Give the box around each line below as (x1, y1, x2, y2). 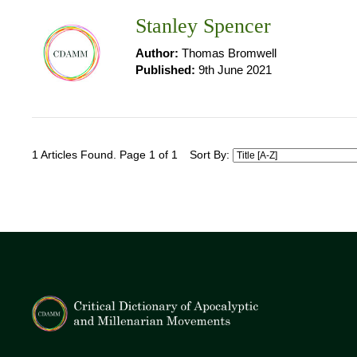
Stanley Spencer (135, 14, 271, 37)
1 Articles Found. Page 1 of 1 (32, 149, 178, 161)
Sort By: (190, 149, 233, 161)
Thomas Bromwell (178, 46, 277, 60)
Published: (135, 63, 195, 76)
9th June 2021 (195, 63, 272, 76)
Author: (135, 46, 178, 60)
